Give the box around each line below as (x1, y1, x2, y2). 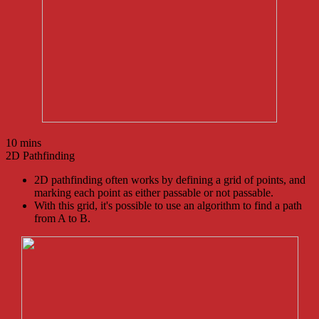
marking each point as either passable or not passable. (34, 186, 273, 199)
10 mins (6, 136, 41, 149)
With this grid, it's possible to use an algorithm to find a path (34, 199, 302, 211)
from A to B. (34, 211, 90, 224)
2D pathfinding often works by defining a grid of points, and (34, 173, 305, 186)
